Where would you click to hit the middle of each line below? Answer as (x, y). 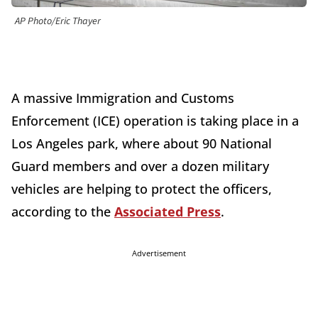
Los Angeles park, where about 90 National (142, 144)
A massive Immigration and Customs (123, 98)
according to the (63, 212)
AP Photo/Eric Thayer (58, 22)
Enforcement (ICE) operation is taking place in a (155, 121)
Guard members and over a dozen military (140, 166)
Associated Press (168, 212)
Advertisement (159, 253)
